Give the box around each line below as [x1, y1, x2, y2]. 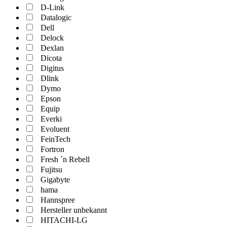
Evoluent [41, 125, 69, 133]
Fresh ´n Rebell [41, 155, 90, 164]
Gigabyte [41, 175, 70, 184]
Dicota [41, 54, 62, 62]
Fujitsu [41, 165, 62, 174]
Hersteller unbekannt [41, 206, 107, 214]
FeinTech [41, 135, 70, 143]
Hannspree [41, 196, 75, 204]
